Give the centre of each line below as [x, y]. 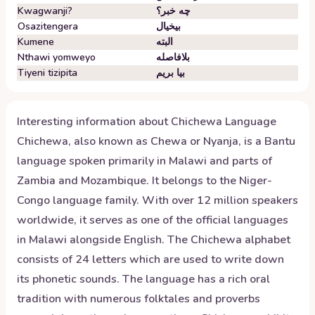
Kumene [36, 42]
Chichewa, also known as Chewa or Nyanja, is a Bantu [156, 141]
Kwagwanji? [45, 11]
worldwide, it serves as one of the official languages [153, 220]
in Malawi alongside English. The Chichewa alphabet [154, 240]
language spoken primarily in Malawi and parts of [144, 161]
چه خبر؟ [173, 11]
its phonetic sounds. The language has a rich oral [143, 279]
